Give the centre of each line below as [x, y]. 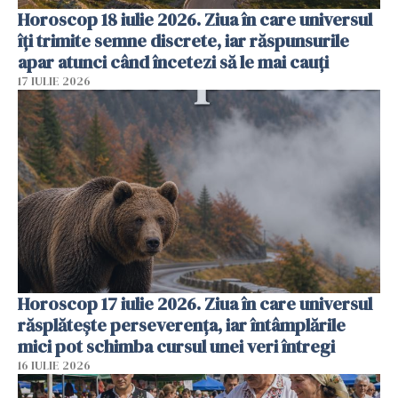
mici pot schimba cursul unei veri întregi [176, 347]
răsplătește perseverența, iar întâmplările [182, 326]
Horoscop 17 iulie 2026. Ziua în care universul [195, 304]
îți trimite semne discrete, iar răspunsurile [183, 40]
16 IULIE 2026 [54, 366]
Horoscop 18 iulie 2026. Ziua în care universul [195, 19]
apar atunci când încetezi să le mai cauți [173, 62]
